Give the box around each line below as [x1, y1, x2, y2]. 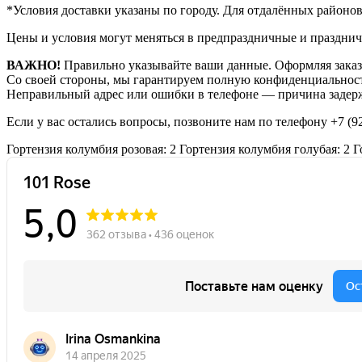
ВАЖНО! [6, 57, 61, 72]
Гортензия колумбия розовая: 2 [6, 141, 176, 156]
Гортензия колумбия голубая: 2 [179, 141, 350, 156]
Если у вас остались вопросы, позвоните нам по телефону [6, 114, 330, 128]
